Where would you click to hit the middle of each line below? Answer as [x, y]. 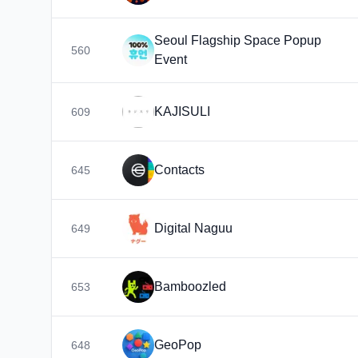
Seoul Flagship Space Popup [238, 40]
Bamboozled [190, 286]
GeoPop [178, 345]
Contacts [179, 170]
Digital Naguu [193, 228]
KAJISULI [182, 111]
